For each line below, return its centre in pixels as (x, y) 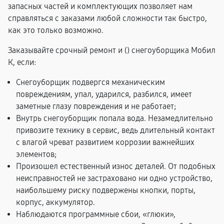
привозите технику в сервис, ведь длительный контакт (115, 130)
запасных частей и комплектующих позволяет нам (100, 6)
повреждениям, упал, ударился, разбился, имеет (104, 94)
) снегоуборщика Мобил (171, 50)
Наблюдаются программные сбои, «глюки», (96, 214)
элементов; (36, 154)
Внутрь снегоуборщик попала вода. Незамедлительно (114, 118)
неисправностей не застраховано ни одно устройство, (114, 178)
